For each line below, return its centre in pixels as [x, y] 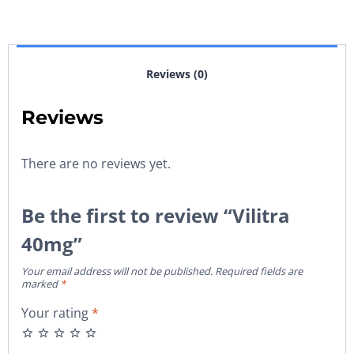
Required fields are [259, 271]
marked [41, 284]
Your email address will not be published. [117, 271]
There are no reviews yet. [96, 164]
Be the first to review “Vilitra [156, 216]
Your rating [56, 313]
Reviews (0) [177, 74]
